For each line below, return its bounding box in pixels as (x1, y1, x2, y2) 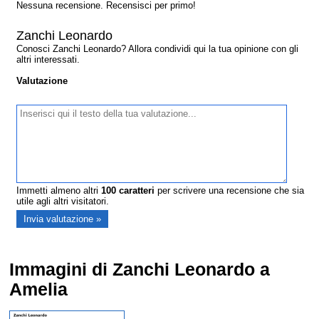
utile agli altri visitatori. (16, 196, 110, 207)
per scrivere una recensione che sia (155, 185, 305, 197)
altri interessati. (16, 54, 80, 66)
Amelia (9, 280, 68, 300)
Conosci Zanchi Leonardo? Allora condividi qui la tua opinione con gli (16, 43, 299, 55)
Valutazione (16, 75, 68, 87)
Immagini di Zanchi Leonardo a (9, 260, 271, 280)
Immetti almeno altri (16, 185, 102, 197)
